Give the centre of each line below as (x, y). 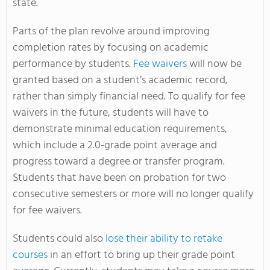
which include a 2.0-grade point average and (115, 145)
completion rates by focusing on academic (111, 48)
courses (30, 255)
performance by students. (73, 64)
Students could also (59, 239)
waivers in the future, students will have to (111, 113)
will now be (214, 64)
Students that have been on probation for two (119, 178)
